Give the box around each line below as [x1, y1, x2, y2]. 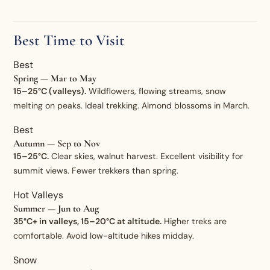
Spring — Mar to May [13, 72, 97, 84]
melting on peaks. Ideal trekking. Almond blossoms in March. [13, 99, 250, 111]
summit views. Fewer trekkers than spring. [13, 165, 179, 176]
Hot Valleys [13, 188, 64, 201]
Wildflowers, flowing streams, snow [86, 85, 227, 96]
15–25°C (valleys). [13, 85, 87, 96]
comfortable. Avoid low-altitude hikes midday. [13, 230, 195, 241]
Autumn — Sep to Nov [13, 137, 101, 149]
